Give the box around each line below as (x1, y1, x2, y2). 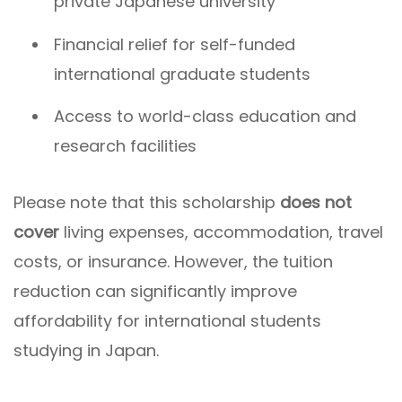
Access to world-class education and (54, 105, 356, 128)
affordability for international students (13, 309, 321, 332)
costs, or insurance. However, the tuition (13, 249, 333, 273)
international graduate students (54, 62, 310, 85)
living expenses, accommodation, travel (59, 220, 383, 243)
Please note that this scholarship (13, 190, 280, 214)
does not (280, 190, 352, 214)
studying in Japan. (13, 338, 159, 362)
